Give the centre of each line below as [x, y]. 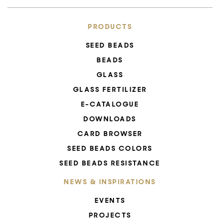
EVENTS [110, 200]
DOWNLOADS [110, 119]
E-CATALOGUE [110, 104]
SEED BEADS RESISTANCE [110, 163]
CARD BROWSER [110, 134]
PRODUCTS [110, 27]
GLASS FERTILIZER [110, 89]
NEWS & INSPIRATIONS [110, 182]
